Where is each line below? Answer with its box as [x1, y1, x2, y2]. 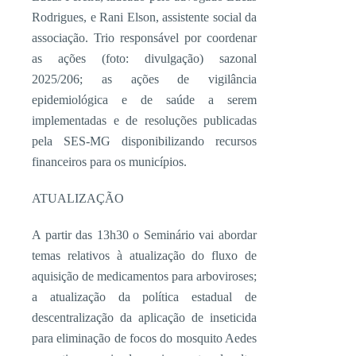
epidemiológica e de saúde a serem [32, 93, 257, 106]
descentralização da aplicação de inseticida [32, 311, 257, 324]
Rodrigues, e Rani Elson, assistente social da [32, 10, 257, 24]
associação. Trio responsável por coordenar [32, 31, 257, 44]
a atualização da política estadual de [32, 290, 257, 304]
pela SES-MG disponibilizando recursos [32, 134, 257, 148]
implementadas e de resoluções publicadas [32, 114, 257, 127]
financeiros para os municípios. [32, 155, 187, 168]
